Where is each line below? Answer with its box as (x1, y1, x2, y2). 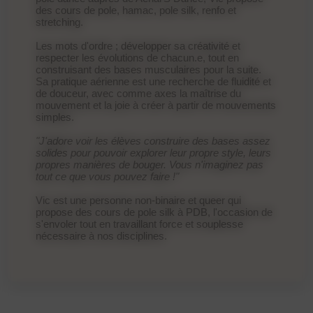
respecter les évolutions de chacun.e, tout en (36, 51, 240, 64)
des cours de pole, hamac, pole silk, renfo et (36, 3, 237, 16)
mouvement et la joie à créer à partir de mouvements (36, 99, 277, 111)
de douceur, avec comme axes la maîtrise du (36, 87, 242, 99)
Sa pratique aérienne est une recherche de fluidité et (36, 75, 272, 87)
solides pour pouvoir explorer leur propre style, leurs (36, 146, 272, 159)
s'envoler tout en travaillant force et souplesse (36, 217, 244, 230)
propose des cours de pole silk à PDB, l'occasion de (36, 205, 273, 218)
